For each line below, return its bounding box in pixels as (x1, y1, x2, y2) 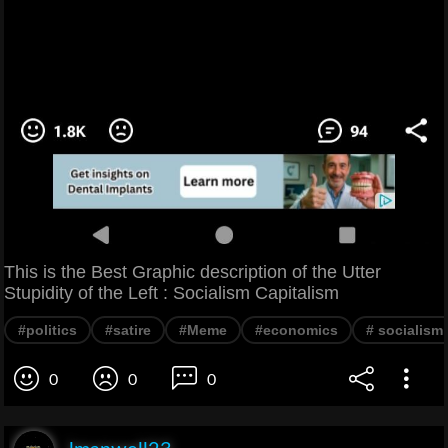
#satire (105, 321, 151, 338)
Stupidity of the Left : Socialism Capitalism (4, 282, 339, 303)
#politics (18, 321, 77, 338)
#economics (255, 321, 338, 338)
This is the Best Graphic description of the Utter (4, 261, 381, 282)
